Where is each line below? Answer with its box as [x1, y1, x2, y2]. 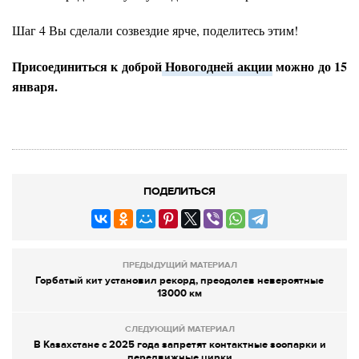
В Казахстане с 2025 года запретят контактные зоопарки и [33, 338, 326, 352]
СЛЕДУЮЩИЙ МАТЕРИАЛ [124, 324, 235, 335]
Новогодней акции [165, 57, 272, 76]
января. [12, 77, 62, 96]
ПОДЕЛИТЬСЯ [143, 184, 216, 199]
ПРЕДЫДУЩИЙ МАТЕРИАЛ [122, 260, 237, 271]
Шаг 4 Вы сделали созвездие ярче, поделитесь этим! [12, 22, 298, 39]
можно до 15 [272, 57, 348, 76]
